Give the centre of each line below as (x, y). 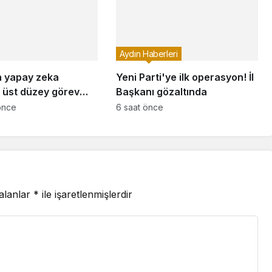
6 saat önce (139, 107)
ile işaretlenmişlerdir (86, 194)
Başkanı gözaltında (161, 91)
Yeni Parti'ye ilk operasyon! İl (185, 77)
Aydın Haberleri (148, 53)
